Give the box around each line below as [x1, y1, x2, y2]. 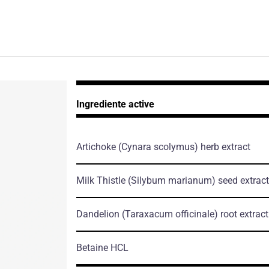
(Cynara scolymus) [118, 141, 198, 153]
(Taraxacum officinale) [121, 208, 218, 220]
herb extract [198, 141, 250, 153]
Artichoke [76, 141, 118, 153]
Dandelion [76, 208, 122, 220]
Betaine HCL [76, 241, 128, 253]
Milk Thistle [76, 174, 128, 186]
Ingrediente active [76, 98, 154, 110]
